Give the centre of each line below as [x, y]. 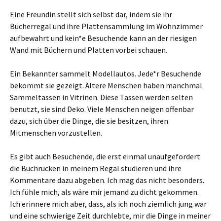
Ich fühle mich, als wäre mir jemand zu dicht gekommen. [104, 192]
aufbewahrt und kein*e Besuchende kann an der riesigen [103, 38]
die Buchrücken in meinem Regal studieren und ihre [96, 168]
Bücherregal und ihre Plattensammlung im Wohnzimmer [106, 26]
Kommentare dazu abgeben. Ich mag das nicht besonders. [107, 180]
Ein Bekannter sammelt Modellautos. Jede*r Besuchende [106, 74]
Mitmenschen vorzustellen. [56, 133]
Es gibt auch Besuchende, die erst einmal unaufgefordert [105, 156]
